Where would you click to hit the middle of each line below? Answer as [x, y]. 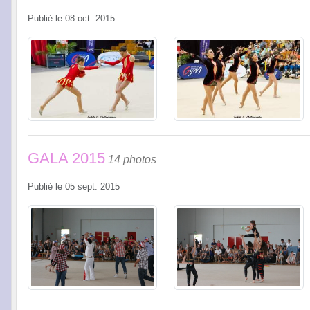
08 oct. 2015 [90, 19]
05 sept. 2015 [92, 187]
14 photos [132, 160]
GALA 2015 [66, 158]
